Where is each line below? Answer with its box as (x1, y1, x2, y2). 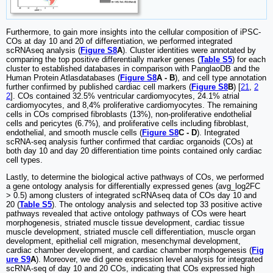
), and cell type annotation (175, 73, 266, 83)
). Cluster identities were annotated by (122, 46, 256, 55)
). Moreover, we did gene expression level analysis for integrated (36, 255, 263, 264)
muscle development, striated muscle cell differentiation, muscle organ (6, 227, 255, 237)
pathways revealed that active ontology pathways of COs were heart (6, 209, 246, 219)
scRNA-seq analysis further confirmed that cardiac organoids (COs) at (6, 137, 253, 147)
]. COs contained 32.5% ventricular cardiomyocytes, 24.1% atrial (10, 91, 239, 101)
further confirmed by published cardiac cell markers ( (6, 82, 191, 92)
